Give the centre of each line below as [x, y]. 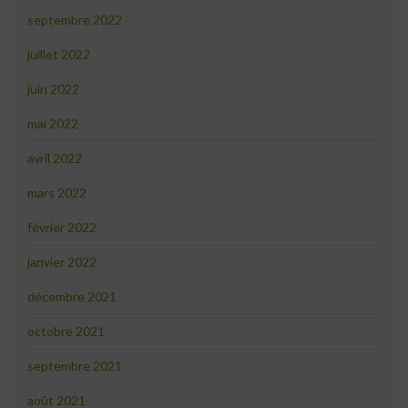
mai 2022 [53, 124]
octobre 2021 [66, 331]
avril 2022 [55, 158]
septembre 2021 [75, 366]
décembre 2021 [72, 297]
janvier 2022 [62, 262]
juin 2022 [53, 89]
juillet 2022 [59, 55]
